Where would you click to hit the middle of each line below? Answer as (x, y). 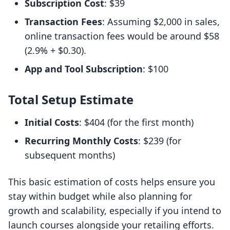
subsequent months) (70, 155)
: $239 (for (160, 141)
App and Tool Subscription (84, 69)
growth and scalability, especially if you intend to (115, 211)
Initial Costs (52, 122)
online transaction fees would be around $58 (122, 36)
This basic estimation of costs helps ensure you (112, 182)
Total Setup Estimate (71, 100)
